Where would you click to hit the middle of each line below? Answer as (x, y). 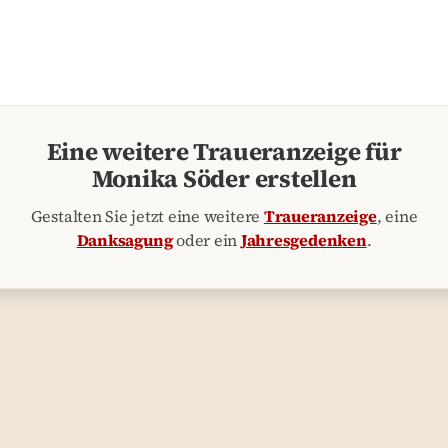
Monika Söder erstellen (224, 179)
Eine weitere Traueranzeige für (224, 152)
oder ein (206, 240)
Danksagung (124, 240)
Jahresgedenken (303, 240)
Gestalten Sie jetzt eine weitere (147, 216)
